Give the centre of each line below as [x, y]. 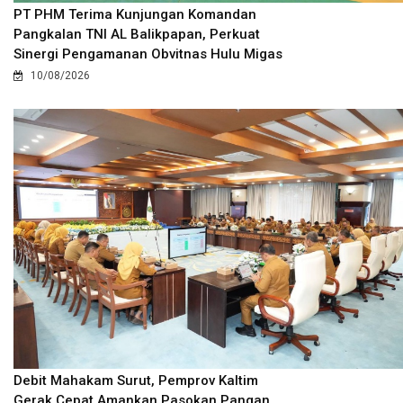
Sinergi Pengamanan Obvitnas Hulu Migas [148, 54]
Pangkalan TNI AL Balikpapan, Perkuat [137, 35]
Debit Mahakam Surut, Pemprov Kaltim [136, 381]
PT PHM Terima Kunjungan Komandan [135, 15]
